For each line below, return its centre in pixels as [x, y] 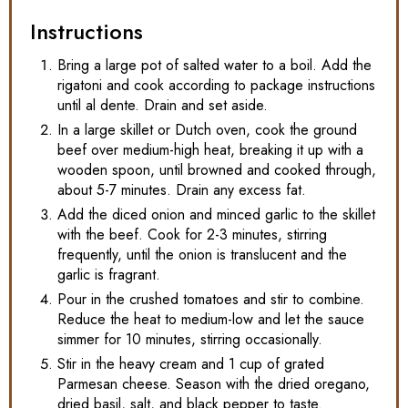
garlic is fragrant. [109, 274]
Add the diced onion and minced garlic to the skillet [216, 214]
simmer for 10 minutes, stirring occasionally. [190, 339]
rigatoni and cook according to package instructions [216, 85]
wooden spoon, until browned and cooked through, [217, 169]
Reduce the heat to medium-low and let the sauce [211, 319]
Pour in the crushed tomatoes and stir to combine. [211, 299]
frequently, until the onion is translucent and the [202, 254]
